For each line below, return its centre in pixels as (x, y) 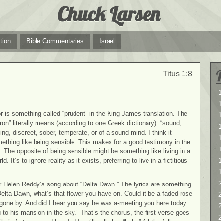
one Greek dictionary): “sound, (138, 123)
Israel (107, 41)
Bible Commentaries (55, 41)
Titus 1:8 (178, 74)
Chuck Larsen (109, 14)
